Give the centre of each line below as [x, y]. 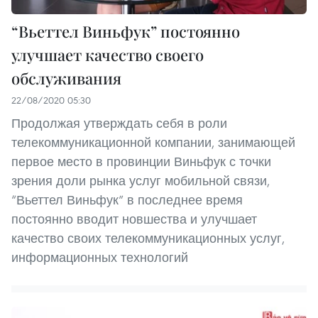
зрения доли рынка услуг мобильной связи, [141, 181]
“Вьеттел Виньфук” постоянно [126, 32]
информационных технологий [100, 258]
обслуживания [66, 78]
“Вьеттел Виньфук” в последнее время [127, 200]
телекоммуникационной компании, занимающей [153, 143]
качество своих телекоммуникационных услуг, [148, 238]
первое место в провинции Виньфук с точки [141, 162]
